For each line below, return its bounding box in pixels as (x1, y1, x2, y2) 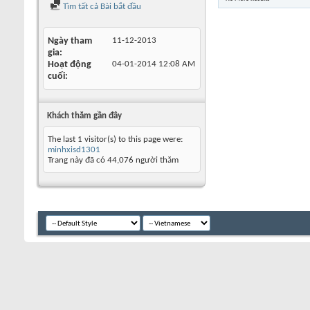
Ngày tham (48, 36, 92, 46)
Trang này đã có (48, 156, 107, 165)
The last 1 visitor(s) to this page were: (48, 135, 183, 144)
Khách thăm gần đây (47, 111, 122, 120)
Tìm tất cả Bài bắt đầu (61, 2, 141, 11)
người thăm (134, 156, 179, 165)
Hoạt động (48, 60, 91, 70)
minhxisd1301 (48, 145, 100, 154)
